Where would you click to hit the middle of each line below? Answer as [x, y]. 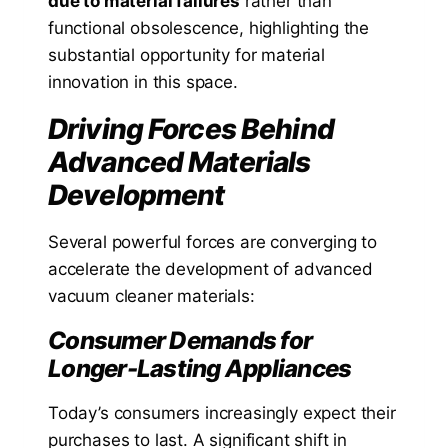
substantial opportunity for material [186, 55]
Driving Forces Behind [191, 129]
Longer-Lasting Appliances [200, 369]
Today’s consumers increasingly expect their [222, 413]
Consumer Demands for [180, 341]
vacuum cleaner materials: [151, 296]
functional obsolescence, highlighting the [209, 28]
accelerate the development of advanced [210, 269]
